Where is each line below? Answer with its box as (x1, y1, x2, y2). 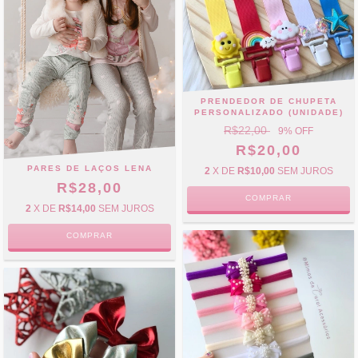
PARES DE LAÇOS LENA (26, 164, 153, 173)
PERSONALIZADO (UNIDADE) (193, 108, 344, 117)
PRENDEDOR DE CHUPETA (200, 97, 337, 106)
